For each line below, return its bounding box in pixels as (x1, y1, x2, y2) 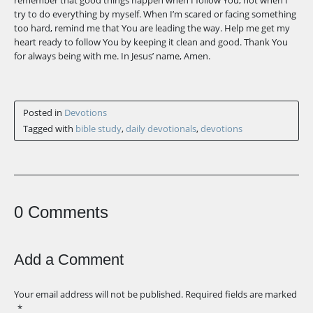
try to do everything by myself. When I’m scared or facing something (14, 8, 296, 20)
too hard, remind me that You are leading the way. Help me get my (14, 22, 290, 34)
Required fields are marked (183, 288, 297, 300)
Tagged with (23, 122, 75, 135)
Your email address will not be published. (14, 288, 183, 300)
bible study (75, 122, 122, 135)
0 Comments (14, 203, 108, 221)
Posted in (23, 106, 64, 119)
